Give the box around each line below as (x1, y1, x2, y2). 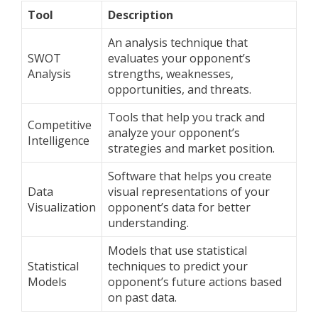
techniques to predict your (108, 258, 248, 275)
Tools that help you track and (108, 109, 265, 126)
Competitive (28, 117, 92, 133)
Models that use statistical (108, 243, 247, 259)
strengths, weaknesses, (108, 66, 234, 82)
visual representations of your (108, 184, 270, 200)
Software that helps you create (108, 168, 272, 185)
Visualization (28, 199, 96, 216)
